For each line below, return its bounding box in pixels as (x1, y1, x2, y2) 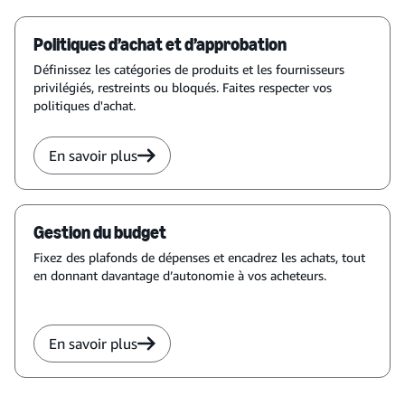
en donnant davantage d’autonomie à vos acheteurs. (33, 268, 326, 283)
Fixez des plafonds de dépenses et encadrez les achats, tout (33, 250, 365, 265)
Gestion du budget (33, 221, 166, 243)
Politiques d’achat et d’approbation (33, 33, 287, 55)
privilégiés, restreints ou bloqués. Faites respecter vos (33, 80, 332, 95)
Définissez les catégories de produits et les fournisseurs (33, 61, 344, 77)
